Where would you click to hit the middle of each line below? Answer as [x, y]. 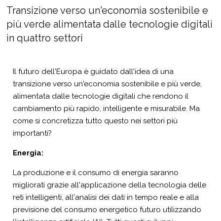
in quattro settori [45, 38]
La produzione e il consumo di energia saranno [96, 173]
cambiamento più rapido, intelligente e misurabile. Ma [107, 109]
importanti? [33, 133]
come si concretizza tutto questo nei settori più [95, 121]
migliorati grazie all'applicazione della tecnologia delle [110, 185]
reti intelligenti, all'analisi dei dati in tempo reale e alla [106, 197]
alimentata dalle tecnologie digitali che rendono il [101, 96]
